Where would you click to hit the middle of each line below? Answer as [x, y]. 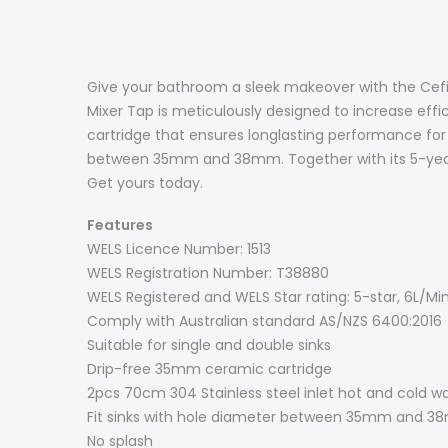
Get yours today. [145, 182]
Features [120, 224]
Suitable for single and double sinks [209, 344]
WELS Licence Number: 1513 [179, 248]
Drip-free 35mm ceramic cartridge [209, 368]
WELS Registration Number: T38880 [208, 272]
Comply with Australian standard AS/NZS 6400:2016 [264, 320]
